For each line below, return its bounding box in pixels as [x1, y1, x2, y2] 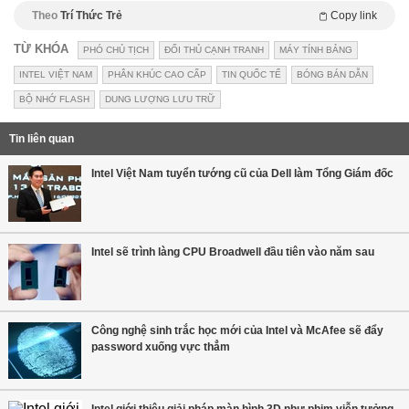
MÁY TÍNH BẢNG [279, 44, 352, 55]
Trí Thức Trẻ [60, 8, 122, 22]
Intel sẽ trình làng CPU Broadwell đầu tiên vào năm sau [91, 245, 374, 258]
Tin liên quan [9, 131, 74, 145]
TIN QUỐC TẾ [222, 68, 281, 79]
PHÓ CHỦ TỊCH [83, 44, 149, 55]
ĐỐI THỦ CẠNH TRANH [164, 44, 264, 55]
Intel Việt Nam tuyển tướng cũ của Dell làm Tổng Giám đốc [91, 166, 393, 180]
